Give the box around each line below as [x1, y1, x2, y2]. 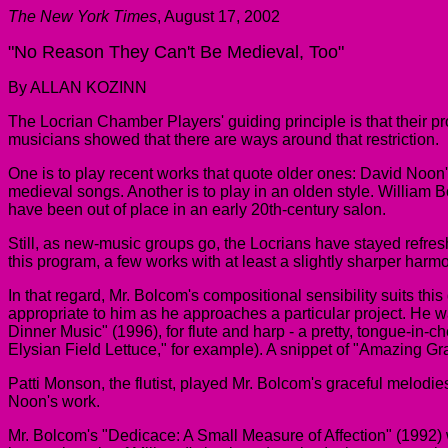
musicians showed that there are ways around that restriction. [8, 131, 439, 148]
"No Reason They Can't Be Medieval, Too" [8, 42, 344, 62]
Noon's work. [8, 393, 100, 410]
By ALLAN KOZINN [8, 79, 147, 96]
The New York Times [8, 8, 157, 25]
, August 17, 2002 [157, 8, 280, 25]
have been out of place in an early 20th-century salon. [8, 201, 386, 218]
